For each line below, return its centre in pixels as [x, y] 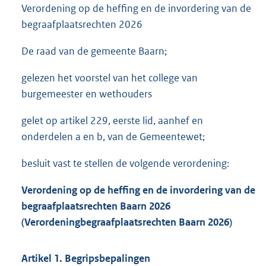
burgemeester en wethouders [87, 94]
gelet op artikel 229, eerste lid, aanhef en [112, 121]
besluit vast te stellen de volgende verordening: [125, 164]
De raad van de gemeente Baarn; [94, 51]
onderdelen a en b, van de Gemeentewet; [113, 137]
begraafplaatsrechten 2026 [82, 25]
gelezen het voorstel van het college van [110, 78]
